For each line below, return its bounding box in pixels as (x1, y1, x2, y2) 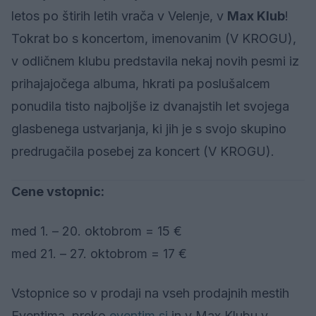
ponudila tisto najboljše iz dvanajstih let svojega (11, 98, 289, 114)
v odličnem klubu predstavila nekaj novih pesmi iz (11, 53, 299, 68)
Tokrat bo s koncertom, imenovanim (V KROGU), (11, 30, 296, 46)
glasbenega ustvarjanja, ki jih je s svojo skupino (11, 121, 286, 136)
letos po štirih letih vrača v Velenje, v (11, 8, 227, 23)
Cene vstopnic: (11, 183, 104, 199)
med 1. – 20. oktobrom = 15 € (11, 223, 182, 238)
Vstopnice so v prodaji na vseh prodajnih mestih (11, 285, 289, 300)
